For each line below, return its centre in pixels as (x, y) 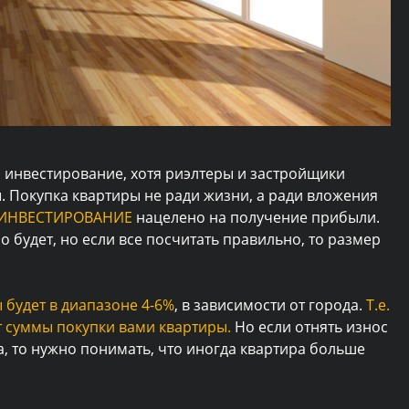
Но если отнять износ (309, 327)
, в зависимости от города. (270, 305)
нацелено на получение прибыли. (256, 218)
